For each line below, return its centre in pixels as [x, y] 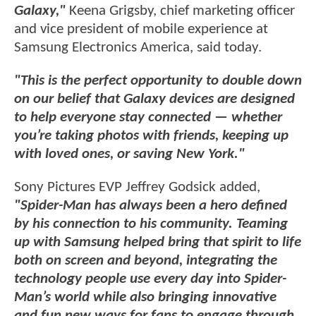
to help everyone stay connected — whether [148, 118]
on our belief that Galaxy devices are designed [154, 99]
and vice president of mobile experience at [141, 29]
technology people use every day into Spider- [150, 279]
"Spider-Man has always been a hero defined [151, 206]
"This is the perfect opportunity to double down [158, 81]
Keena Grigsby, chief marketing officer [180, 11]
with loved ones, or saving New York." [129, 154]
